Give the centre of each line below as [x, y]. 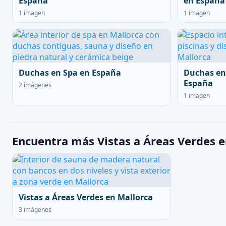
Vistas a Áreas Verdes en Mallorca [86, 197]
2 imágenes [35, 85]
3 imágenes [35, 210]
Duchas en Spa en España [70, 73]
